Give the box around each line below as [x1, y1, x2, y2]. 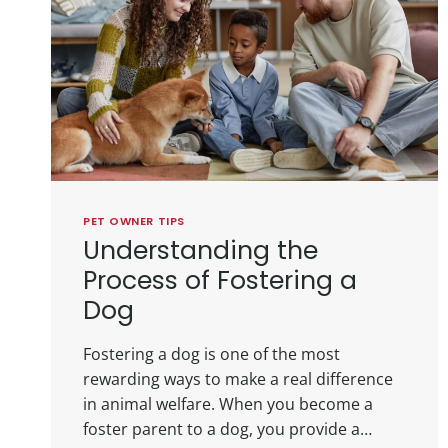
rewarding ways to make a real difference [83, 367, 393, 390]
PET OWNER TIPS [83, 213, 185, 230]
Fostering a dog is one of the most [83, 342, 340, 365]
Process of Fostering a [83, 262, 357, 298]
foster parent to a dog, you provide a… [83, 417, 372, 440]
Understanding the [83, 232, 318, 268]
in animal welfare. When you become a [83, 392, 373, 415]
